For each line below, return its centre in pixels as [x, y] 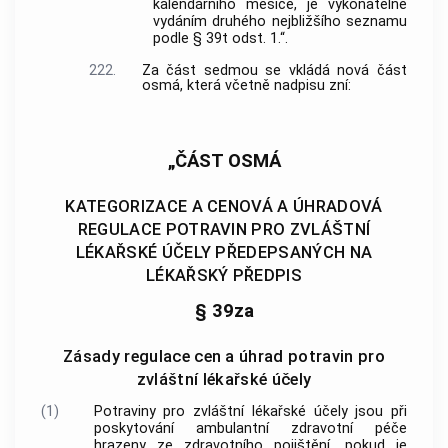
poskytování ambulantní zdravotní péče [250, 428]
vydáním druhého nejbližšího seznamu [280, 22]
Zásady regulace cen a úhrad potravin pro [224, 356]
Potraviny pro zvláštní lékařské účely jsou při [250, 411]
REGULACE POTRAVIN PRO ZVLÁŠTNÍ [224, 229]
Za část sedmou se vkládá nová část [274, 70]
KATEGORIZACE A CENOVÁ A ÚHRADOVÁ [224, 206]
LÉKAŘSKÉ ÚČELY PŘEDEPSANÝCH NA [224, 252]
